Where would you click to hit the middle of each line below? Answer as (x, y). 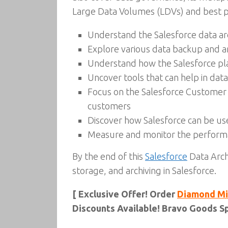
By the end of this (109, 156)
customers (109, 106)
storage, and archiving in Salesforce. (144, 170)
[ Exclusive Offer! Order (125, 194)
